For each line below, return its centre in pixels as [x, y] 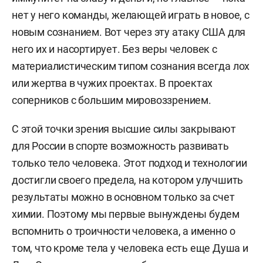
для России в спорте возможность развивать [120, 146]
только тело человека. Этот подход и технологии [129, 163]
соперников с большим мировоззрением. [112, 100]
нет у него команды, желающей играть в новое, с [131, 15]
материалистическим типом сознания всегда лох [131, 66]
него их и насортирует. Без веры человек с [114, 49]
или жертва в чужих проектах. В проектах [112, 83]
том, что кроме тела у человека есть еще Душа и [130, 248]
